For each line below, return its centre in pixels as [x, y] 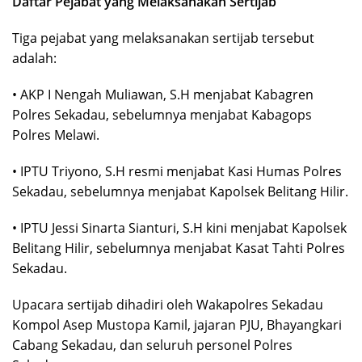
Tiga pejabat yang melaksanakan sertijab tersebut [163, 38]
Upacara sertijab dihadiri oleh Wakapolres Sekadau [168, 305]
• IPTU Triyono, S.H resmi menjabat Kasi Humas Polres [177, 172]
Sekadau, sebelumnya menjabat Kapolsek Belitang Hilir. [180, 192]
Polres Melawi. [56, 135]
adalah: [34, 59]
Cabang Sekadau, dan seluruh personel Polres [152, 345]
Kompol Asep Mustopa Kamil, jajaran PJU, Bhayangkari [177, 325]
